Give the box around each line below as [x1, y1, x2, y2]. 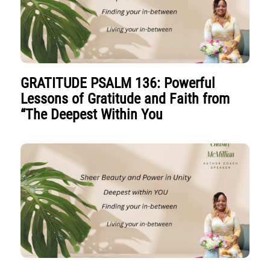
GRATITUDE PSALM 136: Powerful [20, 75, 216, 92]
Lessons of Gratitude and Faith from [20, 90, 230, 107]
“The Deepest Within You [20, 106, 163, 123]
